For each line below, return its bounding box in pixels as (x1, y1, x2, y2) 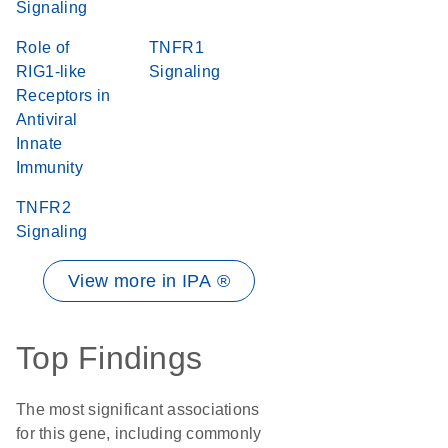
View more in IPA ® (67, 271, 231, 291)
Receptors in (16, 87, 111, 104)
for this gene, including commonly (16, 425, 262, 442)
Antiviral (16, 111, 78, 128)
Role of (16, 39, 70, 56)
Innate (16, 135, 63, 152)
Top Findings (16, 340, 202, 376)
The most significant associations (16, 401, 260, 418)
